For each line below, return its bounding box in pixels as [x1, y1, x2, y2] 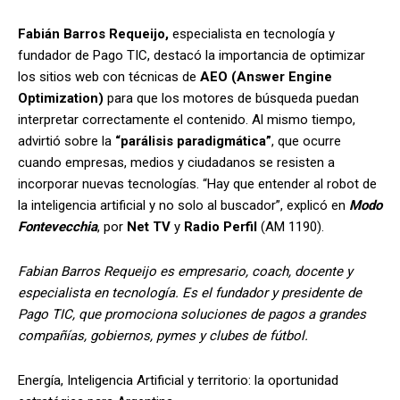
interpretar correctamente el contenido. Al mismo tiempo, [18, 111, 355, 128]
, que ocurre [271, 132, 341, 149]
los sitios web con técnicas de [18, 68, 200, 85]
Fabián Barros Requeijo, [18, 25, 172, 42]
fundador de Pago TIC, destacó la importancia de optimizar [18, 46, 365, 63]
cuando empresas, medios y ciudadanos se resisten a [18, 154, 335, 171]
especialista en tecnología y [172, 25, 335, 42]
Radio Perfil [184, 218, 257, 235]
